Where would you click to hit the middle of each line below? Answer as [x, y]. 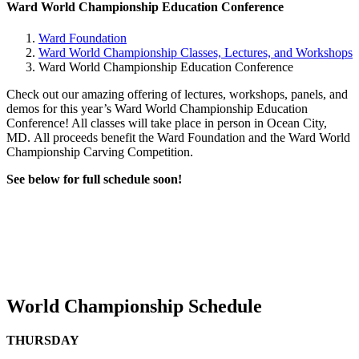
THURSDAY [43, 341]
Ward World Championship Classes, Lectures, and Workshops [196, 53]
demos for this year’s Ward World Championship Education [157, 109]
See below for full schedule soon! [94, 179]
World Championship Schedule [134, 307]
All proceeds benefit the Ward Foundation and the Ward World [192, 138]
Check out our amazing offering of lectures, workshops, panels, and [177, 95]
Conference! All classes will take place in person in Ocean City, [167, 123]
